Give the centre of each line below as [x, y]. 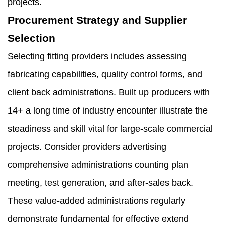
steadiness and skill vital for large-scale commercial [110, 129]
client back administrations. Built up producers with [109, 93]
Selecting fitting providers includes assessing [97, 57]
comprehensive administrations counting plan [98, 165]
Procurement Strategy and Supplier [97, 20]
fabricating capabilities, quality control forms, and [105, 75]
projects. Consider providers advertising [87, 147]
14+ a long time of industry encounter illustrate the [108, 111]
